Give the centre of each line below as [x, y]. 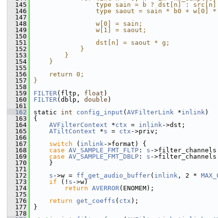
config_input [100, 112]
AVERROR [106, 188]
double [96, 100]
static [45, 112]
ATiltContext [73, 131]
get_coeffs [96, 201]
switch [61, 144]
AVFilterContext [78, 125]
